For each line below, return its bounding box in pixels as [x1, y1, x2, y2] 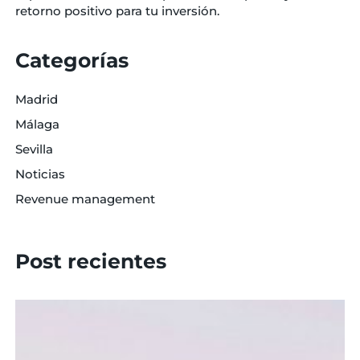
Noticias [14, 166, 65, 182]
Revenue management [14, 190, 155, 207]
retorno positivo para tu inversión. [14, 2, 219, 18]
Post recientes [14, 248, 166, 273]
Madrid [14, 91, 58, 107]
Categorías [14, 47, 129, 72]
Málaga [14, 116, 59, 132]
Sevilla [14, 141, 53, 157]
